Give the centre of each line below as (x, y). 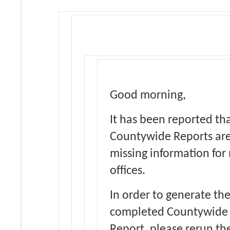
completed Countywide (169, 213)
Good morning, (148, 95)
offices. (128, 171)
